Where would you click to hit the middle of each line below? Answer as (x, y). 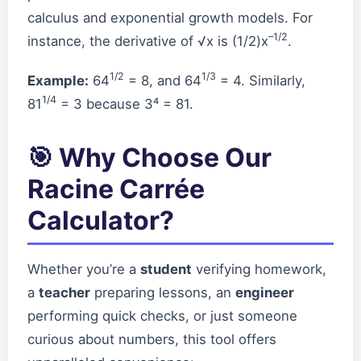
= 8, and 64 (163, 80)
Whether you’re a (84, 269)
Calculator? (101, 220)
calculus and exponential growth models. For (170, 17)
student (166, 269)
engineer (265, 292)
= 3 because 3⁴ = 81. (125, 104)
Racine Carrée (116, 189)
